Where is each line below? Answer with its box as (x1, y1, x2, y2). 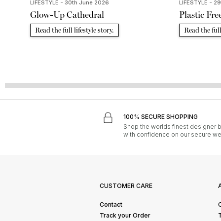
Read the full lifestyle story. (35, 26, 114, 35)
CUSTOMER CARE (100, 182, 152, 190)
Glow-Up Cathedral (30, 9, 105, 21)
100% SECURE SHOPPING (123, 113, 198, 121)
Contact (100, 201, 122, 209)
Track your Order (100, 212, 150, 220)
